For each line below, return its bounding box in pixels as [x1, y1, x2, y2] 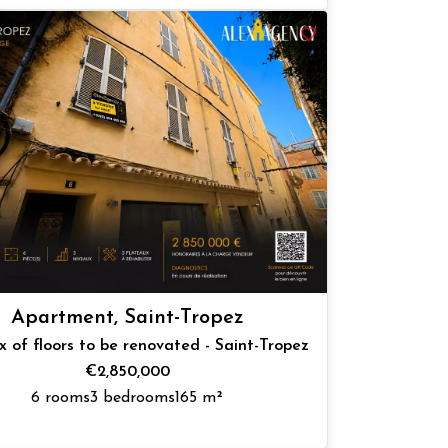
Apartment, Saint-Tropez [10, 308, 244, 329]
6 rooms [31, 390, 91, 407]
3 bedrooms [90, 390, 176, 407]
